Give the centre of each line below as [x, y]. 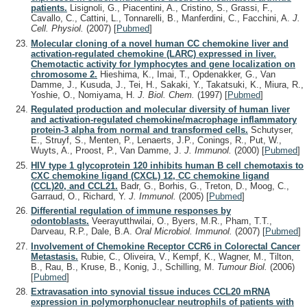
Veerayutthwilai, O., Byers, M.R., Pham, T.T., [181, 221]
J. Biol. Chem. [168, 95]
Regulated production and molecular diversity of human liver [160, 110]
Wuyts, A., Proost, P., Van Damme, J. [108, 151]
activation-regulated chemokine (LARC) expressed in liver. [153, 53]
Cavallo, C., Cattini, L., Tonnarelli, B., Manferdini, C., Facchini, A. [162, 19]
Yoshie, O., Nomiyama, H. [84, 95]
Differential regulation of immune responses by [131, 211]
